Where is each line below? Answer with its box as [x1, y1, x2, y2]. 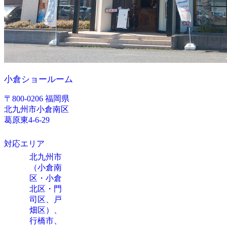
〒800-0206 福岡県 [4, 94, 69, 103]
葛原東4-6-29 [4, 116, 50, 124]
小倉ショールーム [4, 74, 73, 84]
